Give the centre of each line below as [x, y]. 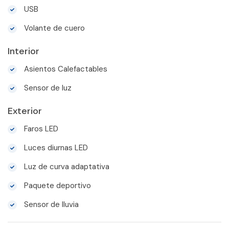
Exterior [25, 111]
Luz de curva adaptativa [66, 166]
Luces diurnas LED [55, 147]
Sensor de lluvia [50, 204]
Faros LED [40, 129]
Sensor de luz [47, 88]
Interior [24, 51]
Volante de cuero [53, 28]
